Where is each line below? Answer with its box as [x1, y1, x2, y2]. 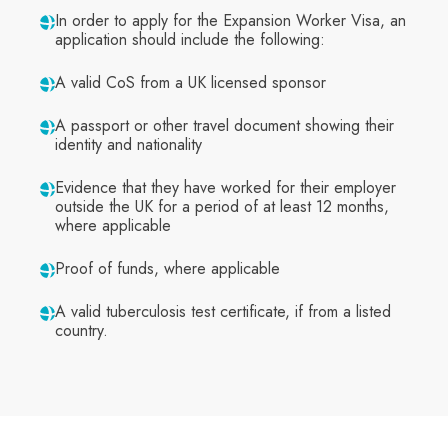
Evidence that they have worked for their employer [55, 176, 396, 200]
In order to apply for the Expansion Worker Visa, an [55, 9, 406, 33]
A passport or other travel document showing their [55, 114, 394, 138]
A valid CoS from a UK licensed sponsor [55, 71, 326, 95]
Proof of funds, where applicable [55, 257, 280, 281]
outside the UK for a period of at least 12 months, [55, 195, 389, 219]
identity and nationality [55, 133, 202, 157]
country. [55, 319, 108, 343]
